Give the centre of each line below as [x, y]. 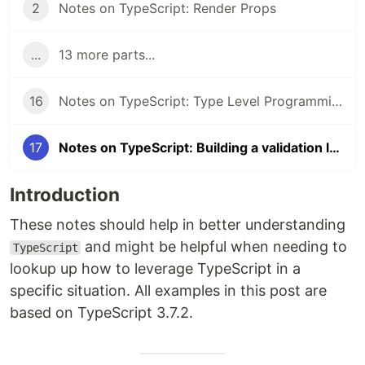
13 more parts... [107, 55]
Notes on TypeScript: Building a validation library [334, 147]
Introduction [65, 194]
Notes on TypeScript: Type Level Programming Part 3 [337, 101]
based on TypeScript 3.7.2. [101, 312]
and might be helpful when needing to [214, 246]
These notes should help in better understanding [178, 224]
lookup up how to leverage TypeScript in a [155, 268]
